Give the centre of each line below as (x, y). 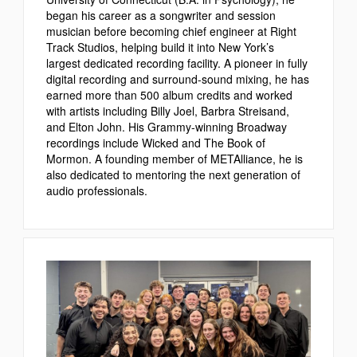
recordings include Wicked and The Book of (156, 142)
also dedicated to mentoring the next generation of (173, 174)
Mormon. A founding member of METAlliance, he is (175, 158)
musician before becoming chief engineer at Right (171, 31)
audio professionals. (97, 190)
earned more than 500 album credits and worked (169, 94)
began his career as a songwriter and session (161, 15)
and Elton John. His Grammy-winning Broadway (167, 126)
